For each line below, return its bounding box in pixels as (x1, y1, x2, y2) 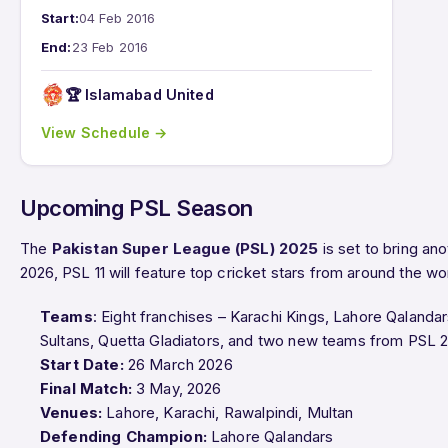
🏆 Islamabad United (65, 86, 214, 104)
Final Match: (40, 378, 132, 398)
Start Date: (40, 354, 124, 374)
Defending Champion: (40, 426, 207, 446)
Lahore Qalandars (206, 426, 334, 446)
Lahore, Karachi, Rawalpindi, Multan (102, 402, 354, 422)
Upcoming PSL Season (20, 194, 253, 221)
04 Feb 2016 (78, 9, 156, 26)
